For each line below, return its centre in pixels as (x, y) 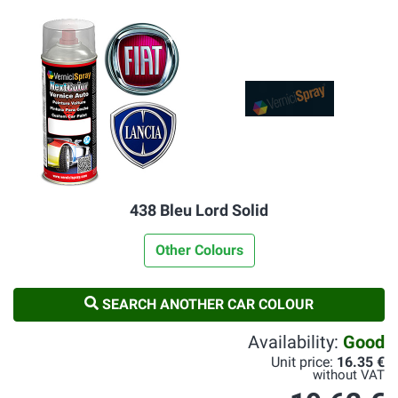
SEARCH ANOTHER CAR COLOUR (206, 304)
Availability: (295, 342)
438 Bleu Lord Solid (199, 210)
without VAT (349, 375)
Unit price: (304, 362)
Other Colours (199, 250)
